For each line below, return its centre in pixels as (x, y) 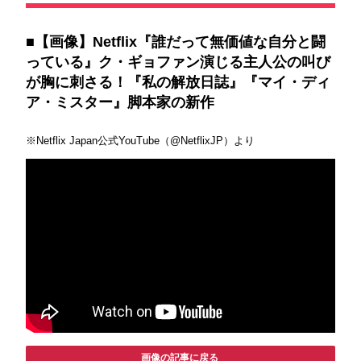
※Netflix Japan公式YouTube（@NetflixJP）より (140, 141)
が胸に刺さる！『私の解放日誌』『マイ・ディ (178, 82)
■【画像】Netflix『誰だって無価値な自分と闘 (176, 42)
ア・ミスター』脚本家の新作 (120, 102)
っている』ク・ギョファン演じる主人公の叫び (178, 62)
